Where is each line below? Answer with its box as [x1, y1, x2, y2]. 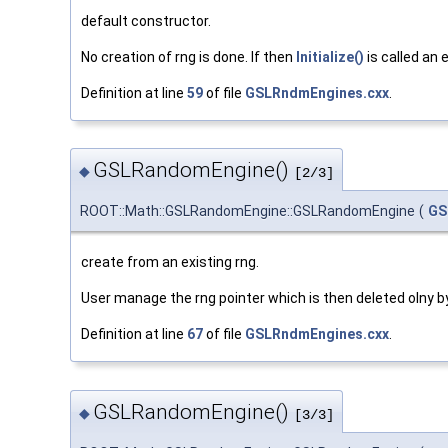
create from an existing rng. [81, 254, 259, 271]
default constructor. [81, 12, 211, 29]
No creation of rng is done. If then [81, 48, 296, 65]
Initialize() [296, 48, 364, 65]
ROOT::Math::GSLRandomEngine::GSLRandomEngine [80, 203, 415, 220]
